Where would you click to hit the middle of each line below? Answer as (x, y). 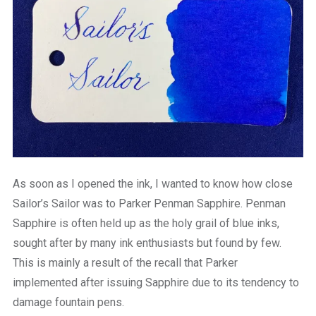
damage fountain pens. (68, 303)
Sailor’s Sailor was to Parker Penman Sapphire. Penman (149, 204)
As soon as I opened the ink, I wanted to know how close (152, 184)
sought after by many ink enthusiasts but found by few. (147, 243)
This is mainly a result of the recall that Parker (125, 263)
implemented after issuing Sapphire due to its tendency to (156, 283)
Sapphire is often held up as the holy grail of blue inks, (146, 224)
